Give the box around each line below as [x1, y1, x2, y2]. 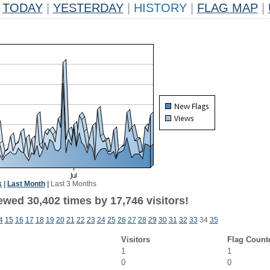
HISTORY [130, 1, 190, 14]
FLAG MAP [196, 1, 258, 14]
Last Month [7, 180, 45, 188]
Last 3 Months [51, 180, 96, 188]
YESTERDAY [52, 1, 124, 14]
